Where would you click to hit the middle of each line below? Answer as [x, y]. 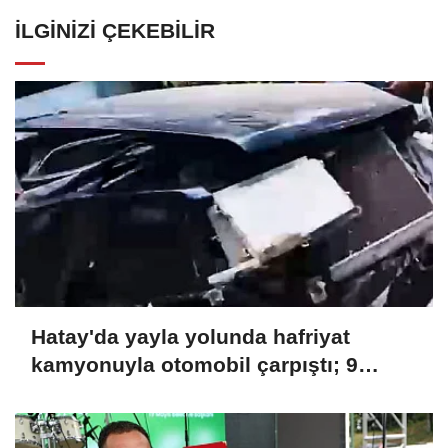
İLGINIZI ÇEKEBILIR [115, 30]
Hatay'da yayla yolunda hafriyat [190, 337]
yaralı [59, 393]
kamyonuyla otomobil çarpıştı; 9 [194, 365]
